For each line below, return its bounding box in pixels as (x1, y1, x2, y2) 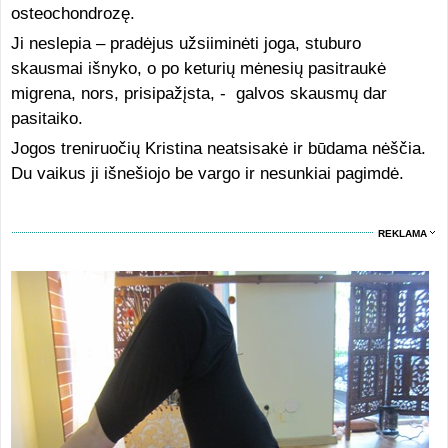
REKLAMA (378, 228, 428, 239)
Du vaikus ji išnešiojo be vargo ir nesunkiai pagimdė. (10, 164, 404, 183)
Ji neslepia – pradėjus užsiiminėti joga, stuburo (10, 34, 361, 53)
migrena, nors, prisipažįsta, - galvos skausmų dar (10, 84, 387, 103)
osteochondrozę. (10, 4, 135, 23)
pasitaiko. (10, 109, 83, 128)
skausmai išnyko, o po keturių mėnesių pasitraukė (10, 59, 386, 78)
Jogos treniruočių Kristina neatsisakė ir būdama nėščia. (10, 139, 426, 158)
